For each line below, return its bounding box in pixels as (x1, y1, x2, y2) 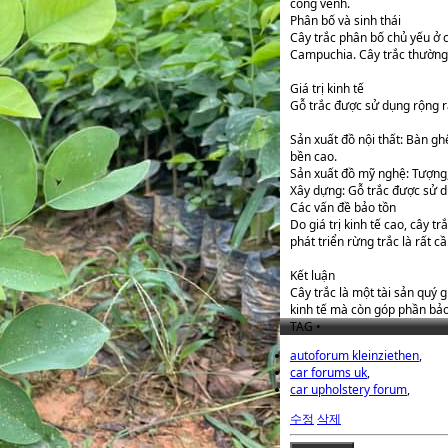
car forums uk (290, 364, 367, 382)
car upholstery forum (290, 381, 407, 399)
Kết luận (290, 267, 335, 285)
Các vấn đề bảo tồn (290, 199, 396, 217)
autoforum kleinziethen (290, 347, 419, 365)
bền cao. (290, 148, 337, 166)
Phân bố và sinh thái (290, 12, 401, 30)
